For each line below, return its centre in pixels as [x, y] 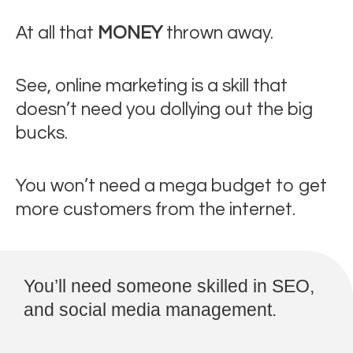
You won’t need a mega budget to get [171, 186]
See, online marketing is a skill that [152, 85]
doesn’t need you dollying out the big [164, 109]
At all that [57, 33]
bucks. [42, 133]
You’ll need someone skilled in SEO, [169, 286]
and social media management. [150, 309]
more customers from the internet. [156, 209]
